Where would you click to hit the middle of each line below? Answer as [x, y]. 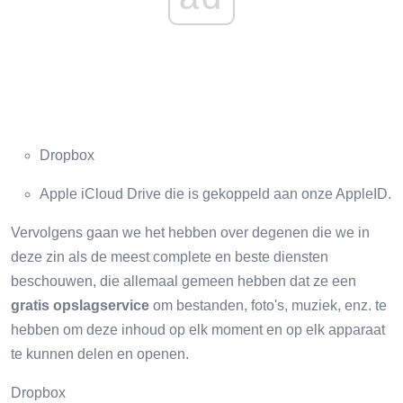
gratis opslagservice [82, 305]
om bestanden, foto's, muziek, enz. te [270, 305]
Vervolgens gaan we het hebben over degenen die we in [190, 232]
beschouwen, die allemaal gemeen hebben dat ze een [184, 281]
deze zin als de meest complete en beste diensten [170, 256]
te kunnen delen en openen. [100, 354]
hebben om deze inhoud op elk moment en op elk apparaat [198, 329]
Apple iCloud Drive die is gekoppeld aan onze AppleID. [215, 193]
